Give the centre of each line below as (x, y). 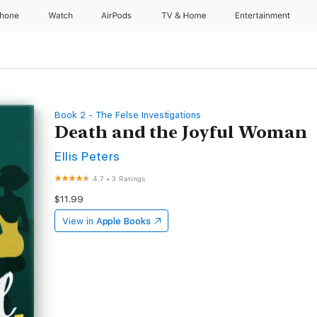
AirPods (118, 16)
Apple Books (123, 221)
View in (78, 221)
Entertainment (264, 16)
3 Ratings (129, 178)
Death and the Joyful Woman (181, 132)
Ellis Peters (87, 156)
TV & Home (185, 16)
